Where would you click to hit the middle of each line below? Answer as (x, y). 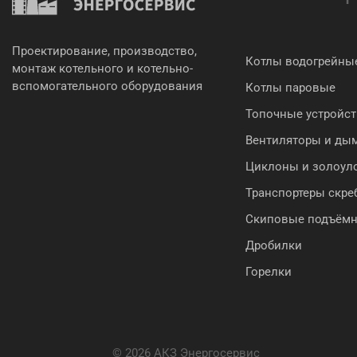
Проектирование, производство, (104, 51)
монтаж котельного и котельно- (102, 69)
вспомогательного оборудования (107, 86)
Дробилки (274, 245)
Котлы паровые (290, 88)
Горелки (269, 272)
